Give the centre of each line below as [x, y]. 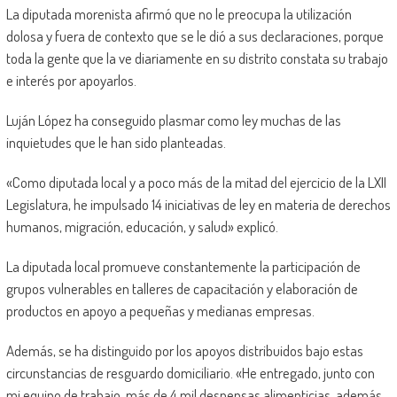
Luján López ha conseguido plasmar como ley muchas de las [173, 120]
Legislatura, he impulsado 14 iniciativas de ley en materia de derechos [198, 204]
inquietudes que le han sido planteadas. [116, 142]
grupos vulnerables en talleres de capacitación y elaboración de [182, 288]
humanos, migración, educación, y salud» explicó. [142, 226]
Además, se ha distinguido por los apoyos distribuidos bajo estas [184, 350]
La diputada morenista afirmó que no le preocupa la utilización [179, 13]
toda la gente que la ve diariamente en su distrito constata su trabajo [197, 58]
